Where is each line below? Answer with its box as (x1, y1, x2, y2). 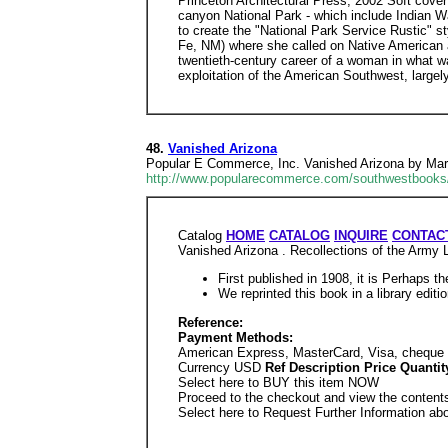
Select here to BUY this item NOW (178, 374, 379, 390)
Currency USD (178, 359, 265, 375)
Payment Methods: (178, 329, 293, 345)
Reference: (178, 314, 243, 330)
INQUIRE (334, 228, 388, 243)
